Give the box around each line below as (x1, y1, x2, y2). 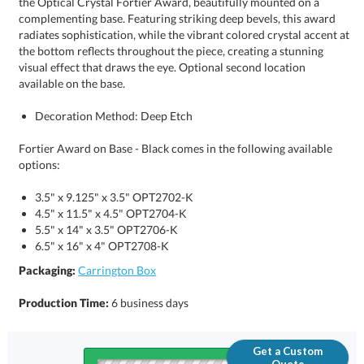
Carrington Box (78, 263, 157, 278)
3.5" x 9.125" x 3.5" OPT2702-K (35, 190, 194, 205)
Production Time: (19, 296, 112, 310)
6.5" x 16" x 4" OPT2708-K (35, 239, 170, 253)
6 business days (111, 296, 189, 310)
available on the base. (19, 76, 126, 91)
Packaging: (19, 263, 76, 278)
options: (19, 158, 61, 172)
